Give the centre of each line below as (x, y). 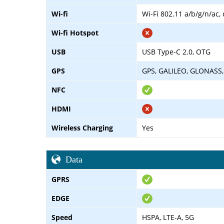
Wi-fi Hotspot (75, 32)
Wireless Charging (82, 127)
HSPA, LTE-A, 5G (168, 217)
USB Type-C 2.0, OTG (176, 51)
